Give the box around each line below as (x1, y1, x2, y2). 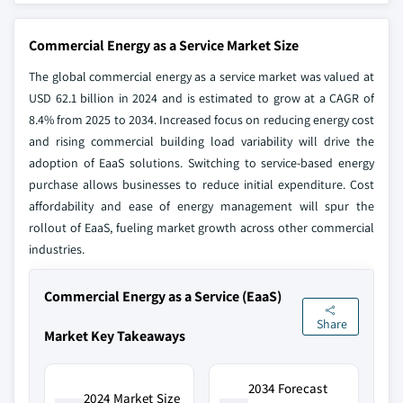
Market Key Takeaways (44, 327, 185, 345)
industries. (29, 241, 85, 257)
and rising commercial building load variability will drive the (29, 133, 374, 149)
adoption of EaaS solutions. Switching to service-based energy (29, 155, 374, 171)
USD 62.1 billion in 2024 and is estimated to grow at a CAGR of (29, 90, 374, 106)
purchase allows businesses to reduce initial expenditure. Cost (29, 176, 374, 193)
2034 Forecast (248, 380, 327, 397)
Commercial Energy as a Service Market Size (29, 36, 299, 55)
